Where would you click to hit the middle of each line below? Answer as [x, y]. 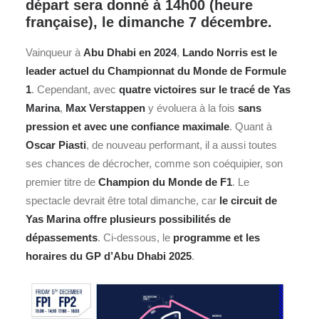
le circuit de [248, 200]
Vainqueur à [54, 52]
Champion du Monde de [159, 182]
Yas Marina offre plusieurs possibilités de [128, 219]
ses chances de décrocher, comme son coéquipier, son [154, 163]
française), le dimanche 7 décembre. [149, 22]
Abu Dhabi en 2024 [130, 52]
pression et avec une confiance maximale [127, 126]
